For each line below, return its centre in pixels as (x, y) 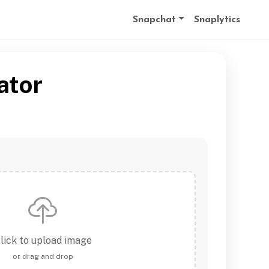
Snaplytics (217, 20)
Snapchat (155, 20)
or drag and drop (43, 256)
